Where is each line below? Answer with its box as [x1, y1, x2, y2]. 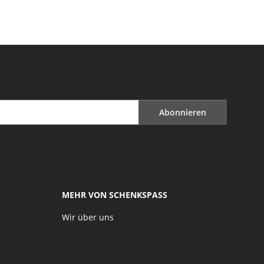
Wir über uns [61, 212, 114, 223]
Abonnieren [159, 107, 206, 118]
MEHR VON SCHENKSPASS [61, 189, 167, 200]
